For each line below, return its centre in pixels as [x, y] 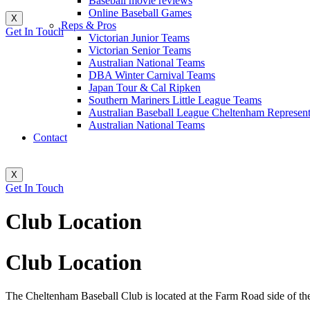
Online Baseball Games [140, 13]
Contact [50, 137]
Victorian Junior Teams [139, 38]
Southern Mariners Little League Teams [175, 100]
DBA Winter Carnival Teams [152, 75]
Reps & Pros [89, 25]
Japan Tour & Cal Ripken [145, 88]
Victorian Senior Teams [140, 50]
